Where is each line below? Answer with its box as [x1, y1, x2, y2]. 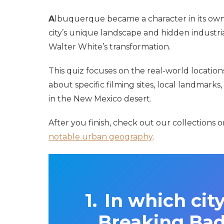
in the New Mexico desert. [48, 93, 151, 103]
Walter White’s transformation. [48, 41, 170, 51]
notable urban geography [48, 131, 152, 141]
